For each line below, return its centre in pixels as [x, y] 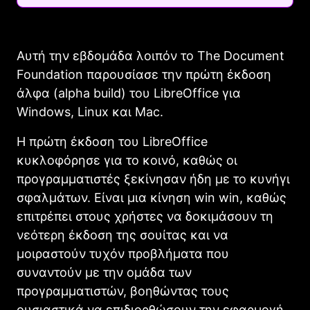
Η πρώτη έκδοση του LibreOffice [112, 142]
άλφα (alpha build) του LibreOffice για [129, 93]
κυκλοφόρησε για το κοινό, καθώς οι [127, 161]
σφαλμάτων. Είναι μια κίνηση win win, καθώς [152, 198]
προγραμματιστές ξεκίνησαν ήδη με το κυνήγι [153, 179]
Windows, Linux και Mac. [90, 112]
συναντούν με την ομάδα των [104, 273]
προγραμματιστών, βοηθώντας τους [123, 291]
